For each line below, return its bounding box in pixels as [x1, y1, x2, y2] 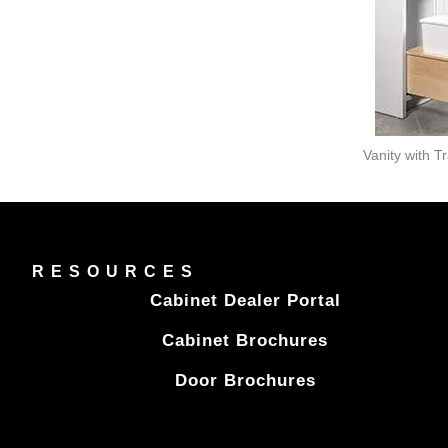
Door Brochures [174, 371, 316, 391]
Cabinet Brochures [162, 331, 329, 351]
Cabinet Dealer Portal [149, 291, 341, 311]
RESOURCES [32, 263, 199, 281]
